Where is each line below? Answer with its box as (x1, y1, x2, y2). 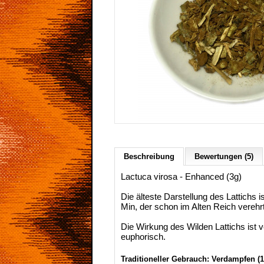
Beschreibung (124, 152, 174, 161)
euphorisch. (121, 232, 166, 242)
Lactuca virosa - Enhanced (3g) (121, 171, 242, 181)
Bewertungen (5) (194, 152, 253, 161)
